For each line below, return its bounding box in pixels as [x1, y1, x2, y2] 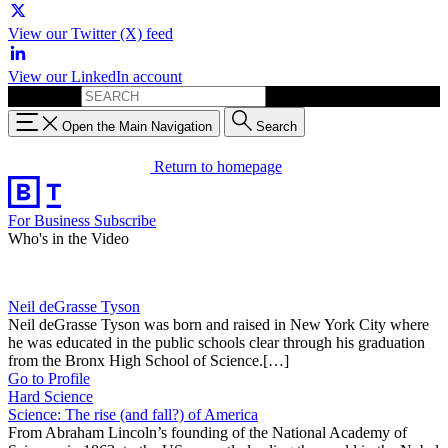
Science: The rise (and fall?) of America [8, 405, 258, 423]
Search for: [8, 87, 77, 104]
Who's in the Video [8, 229, 129, 247]
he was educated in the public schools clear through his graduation [8, 333, 425, 351]
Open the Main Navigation [62, 118, 212, 134]
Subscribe [94, 211, 156, 229]
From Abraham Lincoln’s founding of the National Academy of [8, 423, 407, 441]
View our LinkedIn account [8, 68, 182, 85]
